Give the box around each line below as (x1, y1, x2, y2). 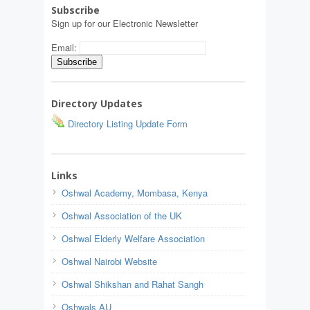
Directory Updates (51, 97, 143, 111)
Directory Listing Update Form (65, 117, 188, 131)
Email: (51, 41, 80, 55)
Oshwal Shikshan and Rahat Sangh (62, 277, 203, 291)
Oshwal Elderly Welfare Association (62, 232, 205, 246)
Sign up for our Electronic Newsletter (51, 17, 198, 30)
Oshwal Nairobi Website (62, 255, 157, 268)
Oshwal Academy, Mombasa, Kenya (62, 186, 208, 200)
